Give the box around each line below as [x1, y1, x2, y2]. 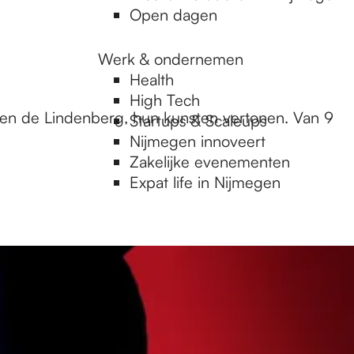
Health [130, 70, 174, 89]
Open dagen [130, 5, 217, 24]
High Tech [130, 90, 200, 110]
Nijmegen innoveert [130, 131, 265, 151]
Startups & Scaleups [130, 111, 267, 130]
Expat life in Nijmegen [130, 172, 281, 192]
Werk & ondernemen [98, 49, 243, 69]
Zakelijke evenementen [130, 152, 290, 171]
